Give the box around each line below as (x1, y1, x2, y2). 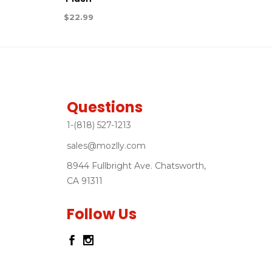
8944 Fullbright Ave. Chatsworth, (66, 160, 206, 171)
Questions (66, 97, 143, 117)
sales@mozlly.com (66, 140, 146, 151)
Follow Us (66, 203, 137, 224)
